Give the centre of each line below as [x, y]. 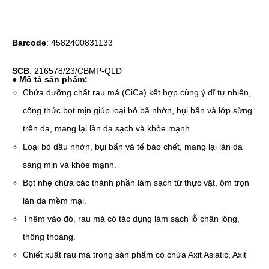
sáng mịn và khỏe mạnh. [70, 165]
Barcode [29, 43]
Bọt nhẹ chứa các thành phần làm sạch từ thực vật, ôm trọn [136, 183]
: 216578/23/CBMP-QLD [76, 71]
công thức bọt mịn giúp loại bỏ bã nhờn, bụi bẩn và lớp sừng [138, 110]
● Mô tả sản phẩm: [50, 79]
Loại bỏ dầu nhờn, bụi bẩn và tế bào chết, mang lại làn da [133, 147]
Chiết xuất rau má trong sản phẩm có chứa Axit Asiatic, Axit [135, 255]
